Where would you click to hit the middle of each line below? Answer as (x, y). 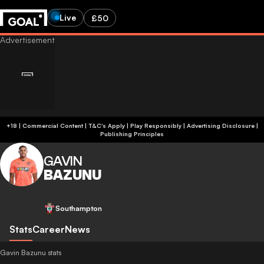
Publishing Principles (132, 134)
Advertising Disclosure (220, 126)
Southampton (79, 208)
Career (49, 229)
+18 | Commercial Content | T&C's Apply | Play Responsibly (135, 126)
